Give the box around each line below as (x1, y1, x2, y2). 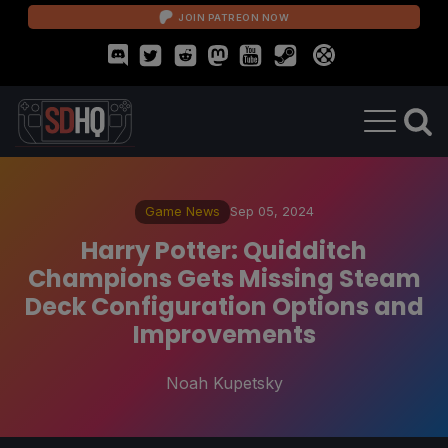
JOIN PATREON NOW (178, 11, 289, 23)
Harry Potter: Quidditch (81, 233, 367, 267)
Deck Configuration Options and (24, 289, 424, 323)
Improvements (132, 317, 316, 351)
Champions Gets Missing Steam (27, 261, 421, 295)
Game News (144, 203, 220, 219)
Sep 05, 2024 (229, 203, 314, 219)
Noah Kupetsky (165, 372, 283, 393)
